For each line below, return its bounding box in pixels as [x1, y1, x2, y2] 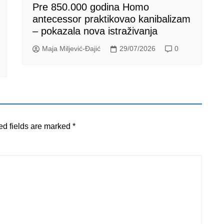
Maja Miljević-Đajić [42, 44, 100, 53]
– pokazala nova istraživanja [32, 25, 157, 36]
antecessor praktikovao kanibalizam [32, 13, 190, 24]
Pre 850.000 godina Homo [32, 1, 149, 12]
